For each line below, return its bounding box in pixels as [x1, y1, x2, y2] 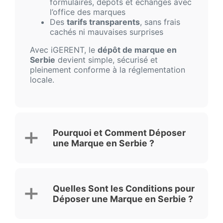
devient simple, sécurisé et [55, 55, 158, 65]
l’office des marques [50, 7, 125, 17]
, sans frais [140, 17, 180, 27]
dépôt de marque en [98, 45, 177, 55]
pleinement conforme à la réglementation [30, 65, 185, 75]
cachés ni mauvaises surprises [50, 27, 163, 37]
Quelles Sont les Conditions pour [53, 183, 195, 194]
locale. [30, 75, 54, 85]
